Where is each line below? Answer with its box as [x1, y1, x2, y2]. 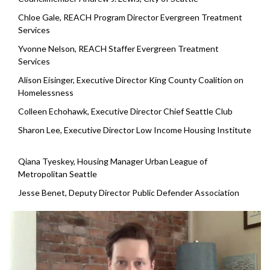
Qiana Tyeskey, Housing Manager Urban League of [18, 156, 207, 167]
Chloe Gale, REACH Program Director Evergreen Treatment [18, 12, 242, 23]
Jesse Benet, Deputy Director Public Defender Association [18, 187, 239, 198]
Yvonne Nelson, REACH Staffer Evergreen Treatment [18, 43, 219, 54]
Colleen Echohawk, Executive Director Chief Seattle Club [18, 106, 236, 117]
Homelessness [18, 87, 77, 98]
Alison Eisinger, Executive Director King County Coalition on [18, 75, 243, 86]
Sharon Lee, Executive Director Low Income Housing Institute [18, 125, 251, 136]
